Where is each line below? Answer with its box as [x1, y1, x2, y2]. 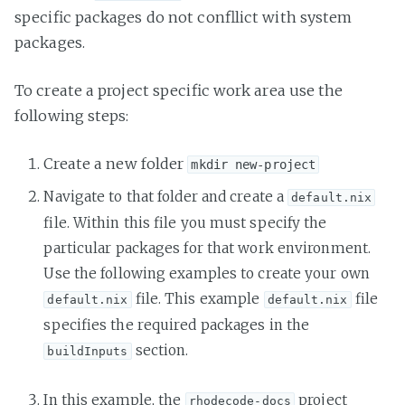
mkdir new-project [191, 157, 316, 173]
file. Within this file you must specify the [43, 213, 327, 231]
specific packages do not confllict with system [14, 8, 353, 27]
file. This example [131, 289, 264, 307]
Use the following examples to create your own [43, 264, 370, 282]
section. [131, 341, 189, 359]
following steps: [14, 107, 129, 126]
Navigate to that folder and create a [43, 187, 288, 205]
